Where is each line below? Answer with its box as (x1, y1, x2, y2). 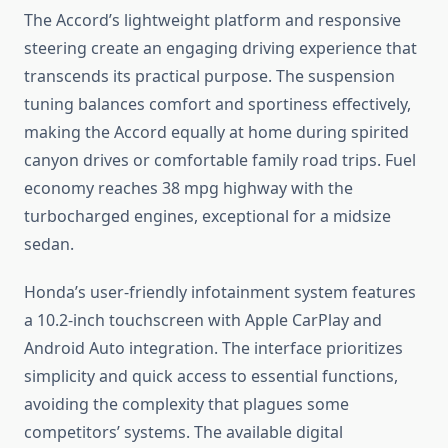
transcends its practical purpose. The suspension (24, 65, 395, 88)
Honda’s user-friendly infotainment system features (24, 281, 416, 304)
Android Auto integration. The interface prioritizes (24, 337, 403, 360)
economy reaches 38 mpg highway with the (24, 177, 353, 200)
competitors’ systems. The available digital (24, 421, 343, 444)
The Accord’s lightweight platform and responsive (24, 9, 401, 32)
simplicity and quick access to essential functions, (24, 365, 398, 388)
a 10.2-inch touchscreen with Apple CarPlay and (24, 309, 382, 332)
